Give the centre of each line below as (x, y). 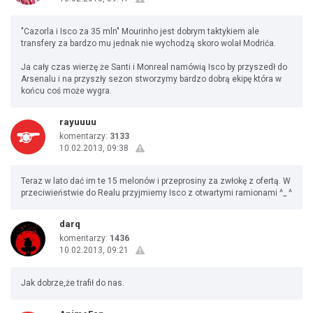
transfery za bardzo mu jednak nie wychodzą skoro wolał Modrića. (148, 43)
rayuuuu (78, 122)
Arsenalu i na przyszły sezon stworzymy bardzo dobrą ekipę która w (151, 79)
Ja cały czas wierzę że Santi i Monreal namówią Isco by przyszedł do (154, 67)
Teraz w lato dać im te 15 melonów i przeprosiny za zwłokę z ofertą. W (156, 181)
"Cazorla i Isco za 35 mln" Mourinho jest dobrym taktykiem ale (140, 31)
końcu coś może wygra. (66, 91)
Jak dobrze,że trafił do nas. (73, 283)
